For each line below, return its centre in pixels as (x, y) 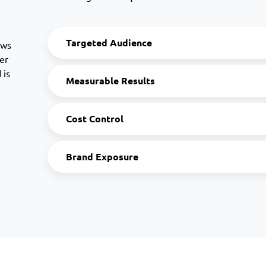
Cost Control (95, 118)
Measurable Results (111, 80)
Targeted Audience (109, 42)
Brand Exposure (102, 156)
